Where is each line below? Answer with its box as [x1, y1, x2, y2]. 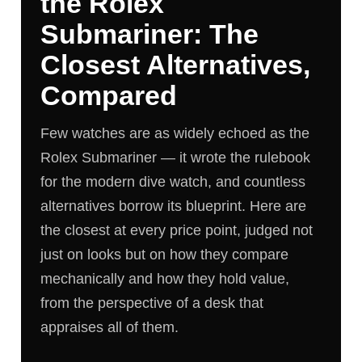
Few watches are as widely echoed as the [40, 125, 310, 142]
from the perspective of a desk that [40, 295, 264, 312]
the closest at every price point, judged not [40, 222, 314, 239]
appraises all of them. [40, 319, 179, 336]
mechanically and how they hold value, [40, 271, 290, 288]
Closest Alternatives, [40, 48, 311, 80]
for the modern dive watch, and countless [40, 174, 306, 191]
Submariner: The [40, 18, 259, 49]
